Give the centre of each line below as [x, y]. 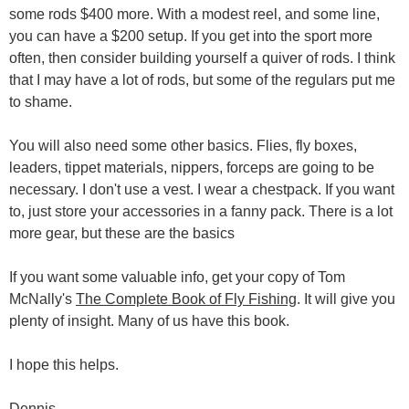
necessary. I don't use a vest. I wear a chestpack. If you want [202, 189]
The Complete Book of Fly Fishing [186, 299]
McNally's [42, 299]
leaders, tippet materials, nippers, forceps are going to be [192, 167]
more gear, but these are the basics [122, 233]
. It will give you [346, 299]
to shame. [41, 101]
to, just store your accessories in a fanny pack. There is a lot [201, 211]
